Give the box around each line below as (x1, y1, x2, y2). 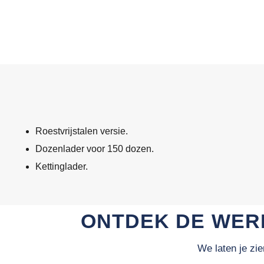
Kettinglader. (35, 161, 88, 171)
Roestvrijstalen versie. (35, 126, 128, 136)
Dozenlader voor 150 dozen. (35, 143, 154, 154)
